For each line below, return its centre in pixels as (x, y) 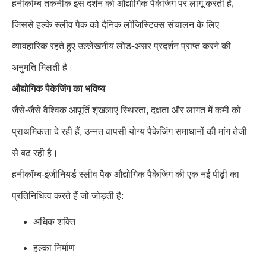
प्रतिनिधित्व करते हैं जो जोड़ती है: (68, 196)
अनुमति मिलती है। (43, 67)
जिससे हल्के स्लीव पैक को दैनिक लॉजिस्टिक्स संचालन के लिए (115, 25)
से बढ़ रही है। (35, 153)
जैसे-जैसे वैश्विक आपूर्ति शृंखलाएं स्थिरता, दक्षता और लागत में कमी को (126, 110)
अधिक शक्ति (54, 222)
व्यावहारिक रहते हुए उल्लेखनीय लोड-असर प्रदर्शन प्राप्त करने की (121, 46)
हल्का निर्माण (54, 248)
